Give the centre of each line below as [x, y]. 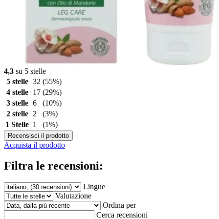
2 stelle [17, 113]
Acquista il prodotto [34, 145]
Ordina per [119, 205]
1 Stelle [17, 124]
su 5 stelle [30, 71]
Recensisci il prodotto [38, 135]
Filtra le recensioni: [54, 165]
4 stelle [17, 92]
